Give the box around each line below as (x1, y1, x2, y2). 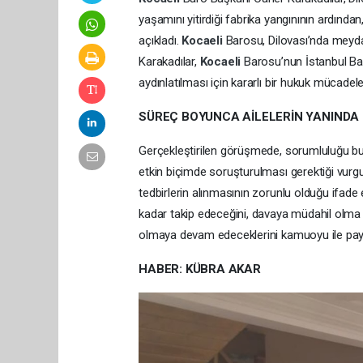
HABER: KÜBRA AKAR (139, 262, 261, 276)
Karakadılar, (139, 54, 200, 69)
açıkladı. (139, 33, 182, 48)
